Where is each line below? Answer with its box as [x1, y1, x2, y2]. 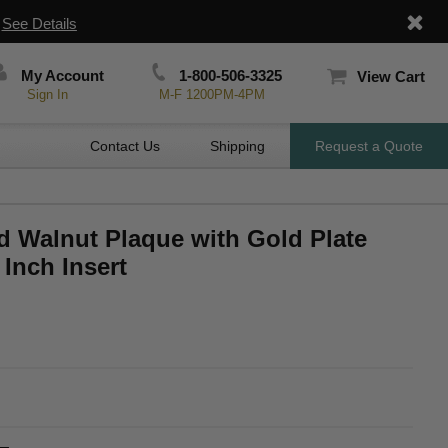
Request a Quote [315, 138, 423, 154]
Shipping [210, 138, 265, 154]
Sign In [27, 87, 69, 102]
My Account [17, 67, 105, 84]
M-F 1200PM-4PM [158, 87, 265, 102]
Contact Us [90, 138, 160, 154]
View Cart [356, 68, 425, 85]
